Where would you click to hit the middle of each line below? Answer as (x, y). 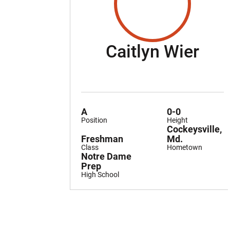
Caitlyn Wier (152, 51)
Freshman (102, 139)
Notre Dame (106, 156)
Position (94, 120)
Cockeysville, (194, 129)
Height (177, 120)
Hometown (184, 147)
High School (100, 174)
